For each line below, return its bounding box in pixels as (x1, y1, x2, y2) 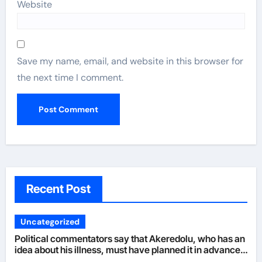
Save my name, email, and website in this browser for (17, 55, 244, 68)
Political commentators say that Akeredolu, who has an (14, 233, 245, 245)
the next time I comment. (17, 71, 124, 84)
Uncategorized (20, 216, 80, 227)
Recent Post (26, 182, 91, 196)
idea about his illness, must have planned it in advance (14, 244, 240, 256)
